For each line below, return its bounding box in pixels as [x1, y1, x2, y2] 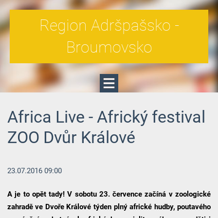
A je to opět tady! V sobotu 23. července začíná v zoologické [7, 190, 211, 199]
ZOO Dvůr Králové [7, 127, 135, 147]
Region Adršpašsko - [39, 16, 179, 35]
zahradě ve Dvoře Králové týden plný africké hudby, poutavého [7, 202, 211, 212]
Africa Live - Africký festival [7, 107, 205, 127]
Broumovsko [66, 38, 152, 56]
